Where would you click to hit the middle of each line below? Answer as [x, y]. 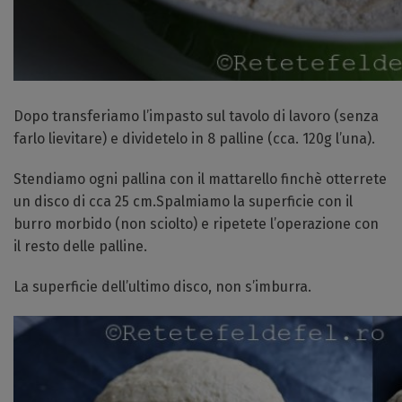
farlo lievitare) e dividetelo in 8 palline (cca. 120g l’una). [194, 139]
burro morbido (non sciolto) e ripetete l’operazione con [196, 224]
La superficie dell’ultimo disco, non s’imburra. [162, 287]
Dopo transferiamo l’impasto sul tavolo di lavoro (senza [196, 116]
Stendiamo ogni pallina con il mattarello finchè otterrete [200, 179]
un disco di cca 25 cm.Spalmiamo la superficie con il [183, 201]
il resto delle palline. [80, 246]
